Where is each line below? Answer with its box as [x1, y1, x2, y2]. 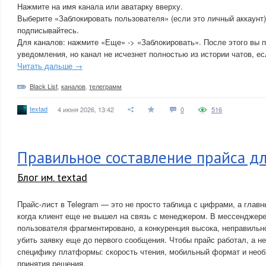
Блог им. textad [17, 170, 87, 184]
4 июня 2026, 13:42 [58, 104, 114, 114]
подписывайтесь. [17, 24, 79, 36]
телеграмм [89, 81, 122, 91]
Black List [30, 81, 58, 91]
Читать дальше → [17, 60, 83, 71]
